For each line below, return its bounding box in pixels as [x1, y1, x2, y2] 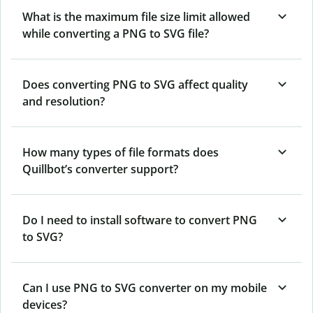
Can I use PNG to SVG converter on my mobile [22, 280, 267, 296]
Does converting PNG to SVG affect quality [22, 77, 248, 93]
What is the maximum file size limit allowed [22, 9, 250, 25]
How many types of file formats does [22, 145, 219, 161]
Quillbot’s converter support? [22, 161, 178, 177]
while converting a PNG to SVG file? [22, 26, 209, 42]
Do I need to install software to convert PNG [22, 212, 257, 228]
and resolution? [22, 94, 105, 110]
